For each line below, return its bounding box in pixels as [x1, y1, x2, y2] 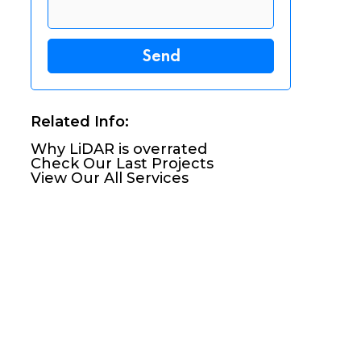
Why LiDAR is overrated [31, 139, 208, 158]
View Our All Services [31, 168, 189, 187]
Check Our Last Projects [31, 154, 214, 172]
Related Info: [31, 112, 130, 131]
